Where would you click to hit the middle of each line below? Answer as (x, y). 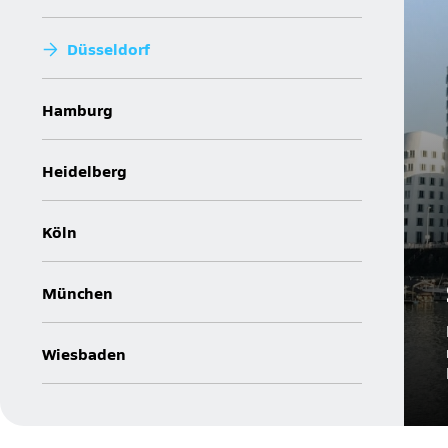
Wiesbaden (84, 352)
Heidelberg (84, 169)
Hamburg (77, 108)
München (77, 291)
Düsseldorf (108, 47)
